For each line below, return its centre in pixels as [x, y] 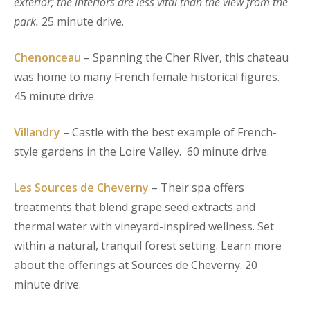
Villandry [37, 132]
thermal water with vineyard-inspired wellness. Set [144, 226]
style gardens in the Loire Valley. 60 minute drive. [142, 151]
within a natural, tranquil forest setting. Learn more [148, 245]
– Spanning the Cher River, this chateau [185, 57]
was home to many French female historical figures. [148, 76]
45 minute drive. [55, 96]
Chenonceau [47, 57]
